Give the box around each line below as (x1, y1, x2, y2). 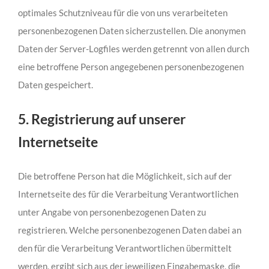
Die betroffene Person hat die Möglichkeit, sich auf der (17, 171, 232, 182)
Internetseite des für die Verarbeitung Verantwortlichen (17, 189, 238, 200)
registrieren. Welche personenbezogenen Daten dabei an (17, 225, 241, 236)
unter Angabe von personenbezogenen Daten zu (17, 207, 206, 218)
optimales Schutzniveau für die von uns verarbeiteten (17, 7, 228, 18)
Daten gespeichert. (17, 79, 93, 90)
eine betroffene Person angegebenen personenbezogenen (17, 61, 244, 72)
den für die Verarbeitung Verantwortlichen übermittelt (17, 243, 232, 254)
